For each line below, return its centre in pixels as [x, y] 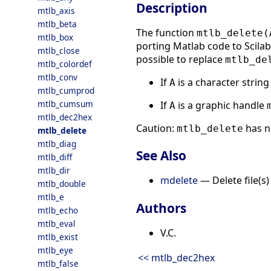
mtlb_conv [57, 77]
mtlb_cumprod [66, 90]
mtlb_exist [58, 237]
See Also [161, 156]
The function [166, 32]
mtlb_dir [54, 170]
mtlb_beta [57, 24]
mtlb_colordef [65, 64]
